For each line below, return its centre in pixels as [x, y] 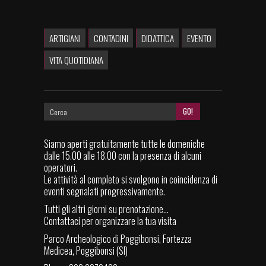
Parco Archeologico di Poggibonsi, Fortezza [118, 239]
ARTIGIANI [65, 38]
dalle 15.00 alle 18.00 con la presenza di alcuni [123, 156]
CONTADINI [111, 38]
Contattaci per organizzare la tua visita [110, 221]
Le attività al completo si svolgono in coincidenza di [131, 180]
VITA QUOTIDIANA [76, 60]
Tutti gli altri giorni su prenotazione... [106, 209]
